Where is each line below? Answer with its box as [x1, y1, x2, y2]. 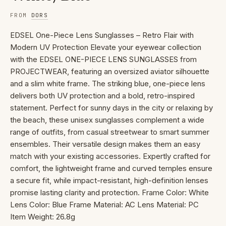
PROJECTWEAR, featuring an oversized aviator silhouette [10, 67, 209, 77]
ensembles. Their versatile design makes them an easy [10, 139, 200, 149]
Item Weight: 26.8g [10, 212, 75, 222]
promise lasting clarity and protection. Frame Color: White [10, 188, 209, 198]
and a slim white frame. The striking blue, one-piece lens [10, 79, 205, 89]
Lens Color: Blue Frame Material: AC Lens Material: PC [10, 200, 199, 210]
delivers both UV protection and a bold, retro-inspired [10, 91, 195, 101]
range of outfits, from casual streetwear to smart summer [10, 127, 209, 137]
